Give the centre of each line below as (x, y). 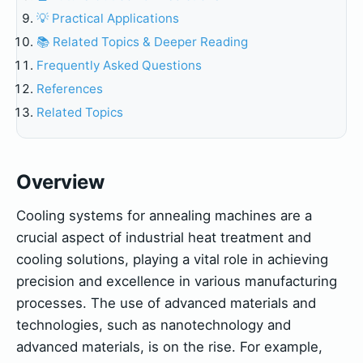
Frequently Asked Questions (119, 65)
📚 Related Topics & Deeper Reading (142, 42)
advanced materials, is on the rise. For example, (169, 347)
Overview (60, 182)
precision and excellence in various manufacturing (177, 282)
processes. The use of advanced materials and (166, 303)
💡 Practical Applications (108, 19)
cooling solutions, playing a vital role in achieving (172, 260)
